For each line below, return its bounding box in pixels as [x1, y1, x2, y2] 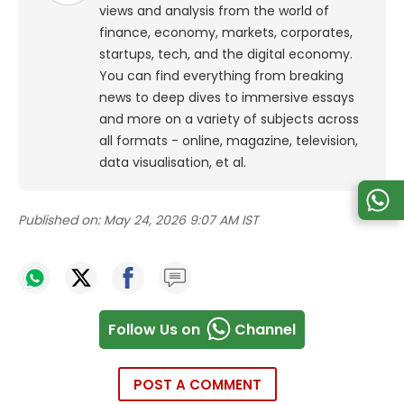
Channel [234, 318, 296, 340]
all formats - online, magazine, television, [99, 132, 358, 151]
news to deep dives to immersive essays [99, 88, 354, 107]
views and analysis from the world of [99, 2, 329, 21]
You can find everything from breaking [99, 67, 344, 86]
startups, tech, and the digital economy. [99, 45, 353, 64]
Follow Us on [108, 318, 200, 340]
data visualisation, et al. [99, 153, 246, 172]
